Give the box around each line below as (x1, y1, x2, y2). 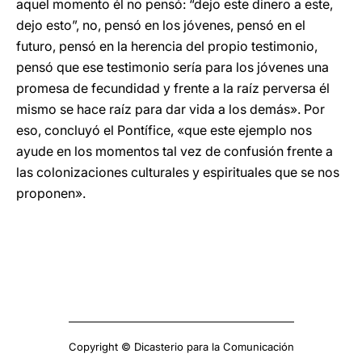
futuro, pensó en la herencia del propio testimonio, (16, 38, 318, 54)
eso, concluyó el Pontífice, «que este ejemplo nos (16, 122, 312, 138)
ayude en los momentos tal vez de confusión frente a (16, 143, 333, 159)
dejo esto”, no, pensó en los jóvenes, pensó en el (16, 17, 305, 33)
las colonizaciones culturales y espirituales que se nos (16, 164, 339, 180)
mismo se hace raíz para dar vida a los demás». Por (16, 101, 325, 117)
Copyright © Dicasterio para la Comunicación (68, 340, 294, 353)
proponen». (16, 185, 86, 201)
